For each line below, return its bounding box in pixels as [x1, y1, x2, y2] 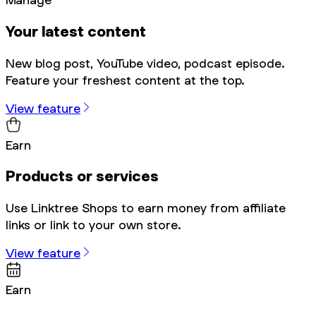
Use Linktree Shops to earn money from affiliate [6, 200, 286, 215]
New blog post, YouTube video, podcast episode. [6, 55, 285, 71]
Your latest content [6, 22, 146, 40]
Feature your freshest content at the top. [6, 72, 245, 87]
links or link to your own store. [6, 217, 181, 232]
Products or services [6, 167, 159, 186]
